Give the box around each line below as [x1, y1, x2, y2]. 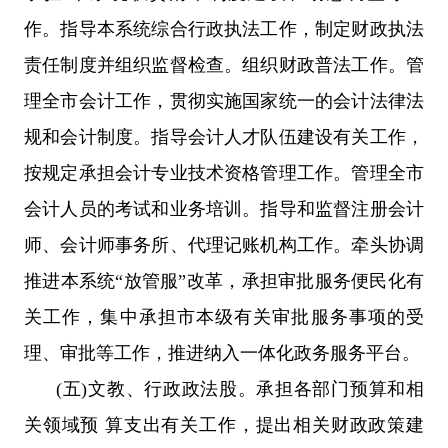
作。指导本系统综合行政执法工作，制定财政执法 [24, 18, 424, 39]
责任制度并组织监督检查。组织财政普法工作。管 [24, 54, 424, 75]
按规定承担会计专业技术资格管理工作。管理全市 [24, 162, 424, 183]
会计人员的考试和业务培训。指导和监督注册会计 [24, 198, 424, 219]
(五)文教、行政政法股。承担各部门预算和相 [56, 378, 424, 399]
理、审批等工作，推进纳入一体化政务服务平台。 [24, 342, 420, 363]
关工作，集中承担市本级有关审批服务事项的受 [24, 306, 424, 327]
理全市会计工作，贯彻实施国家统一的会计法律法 [24, 90, 424, 111]
